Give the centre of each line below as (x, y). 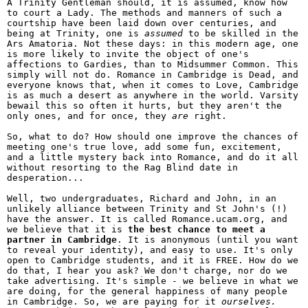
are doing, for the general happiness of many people (147, 291)
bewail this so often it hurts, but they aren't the (144, 106)
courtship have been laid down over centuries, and (142, 23)
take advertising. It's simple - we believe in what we (153, 281)
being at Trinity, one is (76, 33)
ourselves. (249, 301)
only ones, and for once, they (89, 116)
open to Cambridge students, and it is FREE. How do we (153, 260)
